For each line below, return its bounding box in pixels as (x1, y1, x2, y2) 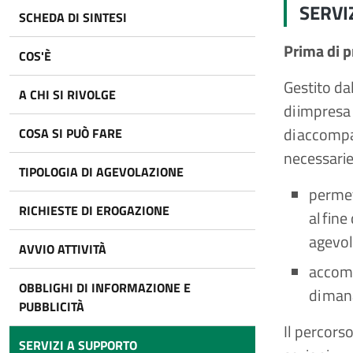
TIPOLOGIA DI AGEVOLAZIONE (19, 162, 184, 181)
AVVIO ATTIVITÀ (19, 240, 106, 258)
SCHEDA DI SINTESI (19, 8, 127, 27)
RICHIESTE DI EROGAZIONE (19, 201, 169, 220)
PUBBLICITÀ (19, 297, 84, 316)
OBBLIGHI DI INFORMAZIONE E (19, 278, 191, 297)
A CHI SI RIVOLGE (19, 85, 116, 104)
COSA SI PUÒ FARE (19, 124, 122, 143)
